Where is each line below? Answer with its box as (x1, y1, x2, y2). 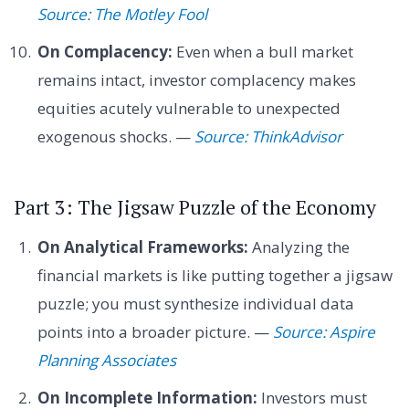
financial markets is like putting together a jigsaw (37, 264, 393, 286)
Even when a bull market (172, 40, 353, 62)
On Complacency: (37, 40, 173, 62)
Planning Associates (37, 349, 176, 371)
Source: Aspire (272, 320, 375, 342)
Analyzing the (247, 236, 350, 257)
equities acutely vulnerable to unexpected (37, 97, 341, 119)
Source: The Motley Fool (37, 3, 207, 25)
